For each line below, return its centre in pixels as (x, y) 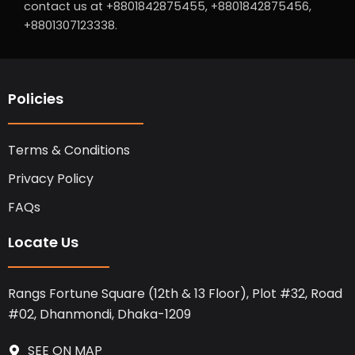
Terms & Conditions (69, 151)
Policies (36, 99)
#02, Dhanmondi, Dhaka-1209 (99, 315)
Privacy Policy (51, 179)
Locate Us (43, 242)
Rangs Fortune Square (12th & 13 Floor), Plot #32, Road (175, 294)
